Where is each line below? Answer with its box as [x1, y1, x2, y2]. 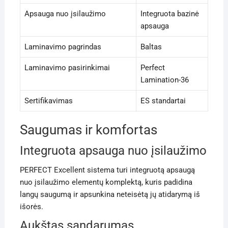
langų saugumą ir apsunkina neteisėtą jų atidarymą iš [19, 190, 200, 199]
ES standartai [140, 96, 186, 106]
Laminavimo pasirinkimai [24, 63, 110, 73]
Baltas [140, 42, 162, 52]
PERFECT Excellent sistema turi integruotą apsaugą [19, 165, 195, 175]
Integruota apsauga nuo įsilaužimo [19, 144, 207, 158]
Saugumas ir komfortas [19, 122, 157, 138]
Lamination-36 [140, 75, 189, 85]
